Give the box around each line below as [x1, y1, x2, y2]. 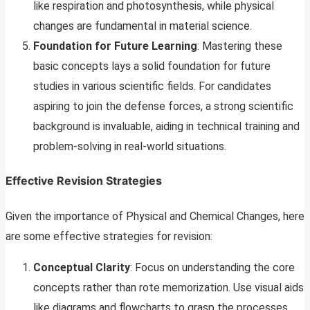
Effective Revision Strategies [6, 174, 162, 188]
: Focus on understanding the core [130, 260, 295, 274]
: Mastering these [197, 39, 282, 53]
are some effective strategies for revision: [6, 229, 212, 243]
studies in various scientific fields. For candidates [33, 80, 271, 93]
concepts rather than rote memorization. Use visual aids [33, 280, 304, 294]
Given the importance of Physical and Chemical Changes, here [6, 209, 304, 223]
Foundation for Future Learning [33, 39, 197, 53]
